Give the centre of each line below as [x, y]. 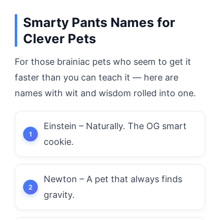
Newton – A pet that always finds [113, 179]
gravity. [59, 195]
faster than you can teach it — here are [96, 77]
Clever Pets [60, 39]
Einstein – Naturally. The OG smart [115, 126]
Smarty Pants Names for [99, 22]
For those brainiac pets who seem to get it [103, 62]
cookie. [59, 142]
